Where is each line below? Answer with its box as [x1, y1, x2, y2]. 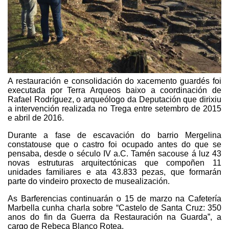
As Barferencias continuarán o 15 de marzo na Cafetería [8, 194, 221, 203]
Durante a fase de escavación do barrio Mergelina [8, 130, 221, 140]
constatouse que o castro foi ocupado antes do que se [8, 140, 221, 149]
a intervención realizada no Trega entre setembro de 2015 [8, 104, 221, 113]
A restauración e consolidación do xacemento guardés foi [8, 76, 221, 85]
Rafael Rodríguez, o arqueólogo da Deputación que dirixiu [8, 95, 221, 104]
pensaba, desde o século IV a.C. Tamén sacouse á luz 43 [8, 149, 221, 158]
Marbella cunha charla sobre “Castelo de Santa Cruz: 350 [8, 203, 221, 212]
